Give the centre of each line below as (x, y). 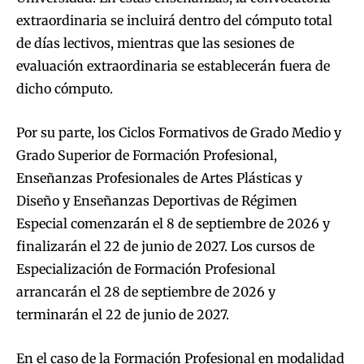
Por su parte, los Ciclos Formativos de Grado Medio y (179, 133)
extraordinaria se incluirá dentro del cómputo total (174, 21)
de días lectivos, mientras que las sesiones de (155, 43)
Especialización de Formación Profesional (146, 269)
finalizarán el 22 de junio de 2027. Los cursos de (165, 247)
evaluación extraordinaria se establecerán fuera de (173, 66)
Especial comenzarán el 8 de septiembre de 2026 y (173, 224)
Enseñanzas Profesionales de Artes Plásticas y (159, 178)
